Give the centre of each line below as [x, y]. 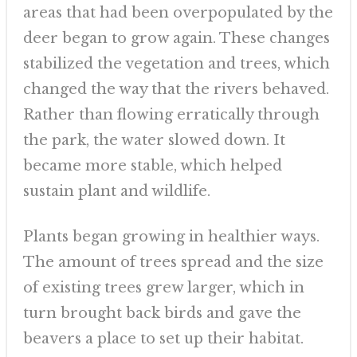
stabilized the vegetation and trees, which [176, 64]
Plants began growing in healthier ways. [171, 237]
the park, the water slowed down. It [154, 140]
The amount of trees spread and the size [173, 262]
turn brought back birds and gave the [162, 313]
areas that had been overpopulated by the [178, 13]
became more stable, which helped [152, 166]
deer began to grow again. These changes [176, 38]
